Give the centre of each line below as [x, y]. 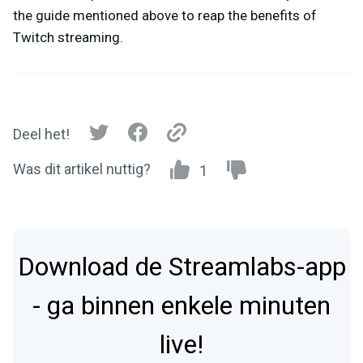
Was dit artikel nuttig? [82, 169]
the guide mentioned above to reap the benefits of [165, 16]
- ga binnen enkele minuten [181, 306]
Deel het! [41, 134]
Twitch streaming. [68, 38]
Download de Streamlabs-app [181, 267]
